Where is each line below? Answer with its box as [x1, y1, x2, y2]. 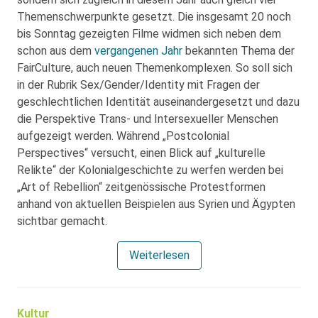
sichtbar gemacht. [17, 214, 107, 228]
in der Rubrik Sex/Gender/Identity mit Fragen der [17, 78, 260, 92]
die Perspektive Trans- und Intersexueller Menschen [17, 112, 278, 126]
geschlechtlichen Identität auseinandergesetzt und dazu [17, 95, 300, 109]
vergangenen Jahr [94, 44, 182, 57]
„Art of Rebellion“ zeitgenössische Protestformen [17, 180, 265, 194]
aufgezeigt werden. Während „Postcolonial [17, 129, 229, 143]
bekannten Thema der [182, 44, 295, 57]
